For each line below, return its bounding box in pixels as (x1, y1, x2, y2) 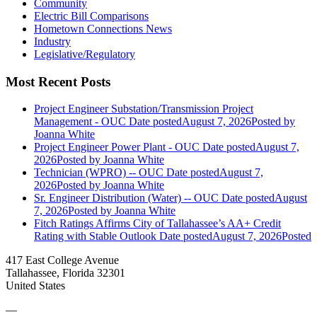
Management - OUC (34, 115, 126, 128)
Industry (34, 35, 71, 47)
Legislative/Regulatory (34, 47, 135, 60)
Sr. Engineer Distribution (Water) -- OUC (34, 192, 219, 204)
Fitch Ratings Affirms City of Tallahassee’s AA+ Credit (34, 217, 281, 230)
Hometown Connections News (34, 22, 172, 35)
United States (6, 279, 65, 292)
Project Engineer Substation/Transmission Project (34, 103, 253, 115)
